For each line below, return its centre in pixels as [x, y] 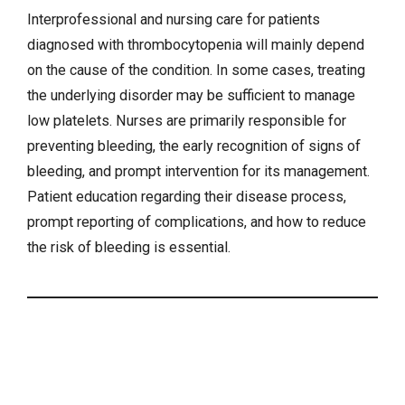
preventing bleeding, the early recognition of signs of [194, 146]
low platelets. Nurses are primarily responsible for [187, 121]
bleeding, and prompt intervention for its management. [198, 172]
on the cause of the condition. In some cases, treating [196, 71]
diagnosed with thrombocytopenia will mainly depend [196, 45]
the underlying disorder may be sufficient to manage [191, 96]
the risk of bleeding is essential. [129, 248]
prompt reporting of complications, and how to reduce [197, 222]
